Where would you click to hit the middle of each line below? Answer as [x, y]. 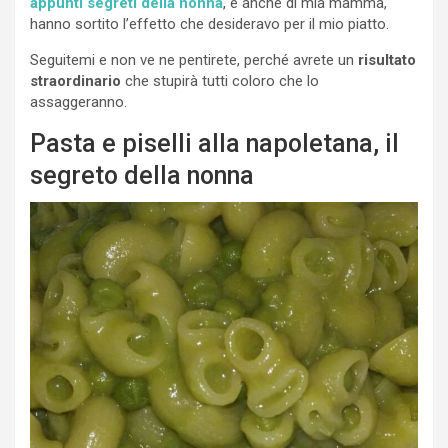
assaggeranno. [78, 102]
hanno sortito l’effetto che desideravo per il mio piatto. [209, 24]
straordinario [75, 81]
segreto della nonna [142, 176]
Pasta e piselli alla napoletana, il [214, 144]
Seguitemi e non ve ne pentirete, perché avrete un [194, 60]
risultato [387, 60]
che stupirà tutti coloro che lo [220, 81]
